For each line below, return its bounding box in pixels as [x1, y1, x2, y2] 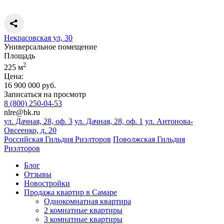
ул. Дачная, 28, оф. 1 [74, 116, 143, 125]
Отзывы [24, 169, 51, 178]
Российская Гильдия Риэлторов [4, 134, 111, 143]
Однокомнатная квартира [44, 196, 131, 205]
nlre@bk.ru [4, 107, 40, 116]
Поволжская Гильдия [113, 134, 185, 143]
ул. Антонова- [145, 116, 193, 125]
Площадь [4, 51, 35, 60]
